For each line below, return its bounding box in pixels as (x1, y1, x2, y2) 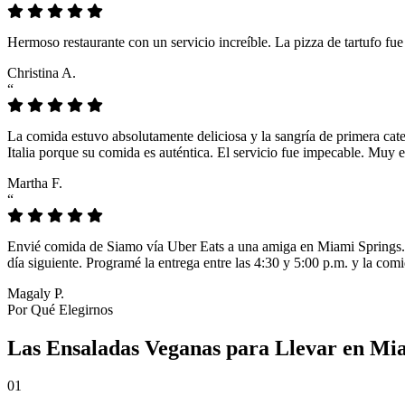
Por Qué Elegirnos (7, 301, 113, 317)
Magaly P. (7, 285, 64, 301)
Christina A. (7, 64, 76, 80)
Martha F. (7, 174, 62, 191)
